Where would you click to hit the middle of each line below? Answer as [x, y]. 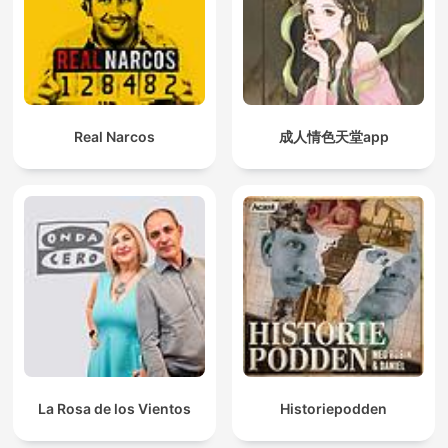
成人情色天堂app [333, 137]
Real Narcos [114, 137]
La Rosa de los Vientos [114, 409]
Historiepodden [333, 409]
